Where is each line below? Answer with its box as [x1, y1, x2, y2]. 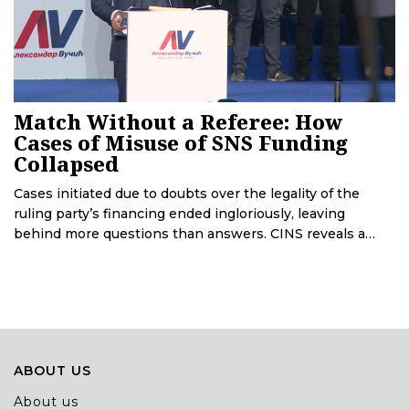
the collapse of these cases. [14, 266, 197, 283]
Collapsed [14, 150, 119, 178]
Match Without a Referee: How [14, 108, 342, 136]
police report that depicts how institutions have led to [14, 246, 373, 263]
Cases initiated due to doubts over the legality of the [14, 185, 360, 203]
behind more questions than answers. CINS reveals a [14, 225, 365, 243]
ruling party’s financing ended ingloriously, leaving [14, 205, 345, 223]
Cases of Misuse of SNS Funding [14, 129, 348, 157]
